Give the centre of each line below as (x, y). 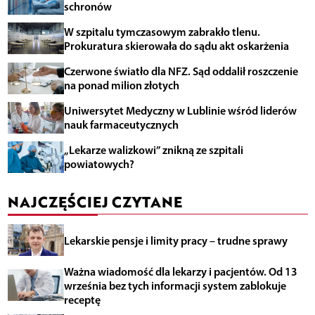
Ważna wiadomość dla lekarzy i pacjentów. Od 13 (180, 271)
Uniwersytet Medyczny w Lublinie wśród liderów (180, 111)
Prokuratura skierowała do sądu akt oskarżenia (176, 45)
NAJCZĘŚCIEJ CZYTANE (95, 201)
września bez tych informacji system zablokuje (175, 285)
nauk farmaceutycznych (121, 125)
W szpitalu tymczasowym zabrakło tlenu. (162, 31)
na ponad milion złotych (121, 85)
